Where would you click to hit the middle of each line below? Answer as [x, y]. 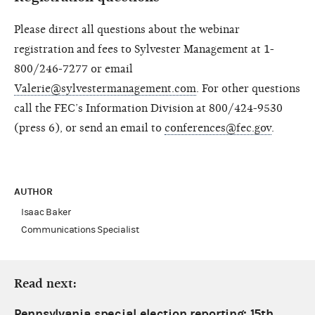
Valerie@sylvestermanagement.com [105, 89]
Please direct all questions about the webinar [127, 30]
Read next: [45, 284]
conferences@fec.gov [218, 128]
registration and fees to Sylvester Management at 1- [144, 50]
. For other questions [248, 89]
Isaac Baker [46, 213]
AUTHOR [35, 192]
